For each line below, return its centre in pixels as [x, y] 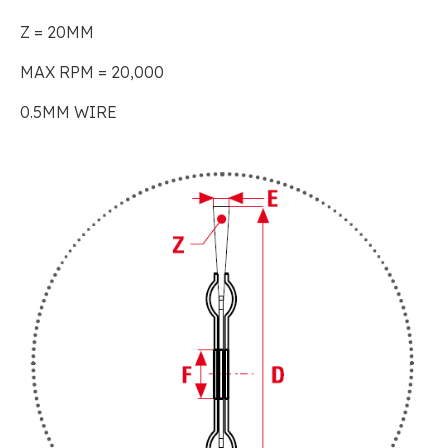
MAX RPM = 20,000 [92, 71]
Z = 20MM [57, 31]
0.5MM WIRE [70, 111]
